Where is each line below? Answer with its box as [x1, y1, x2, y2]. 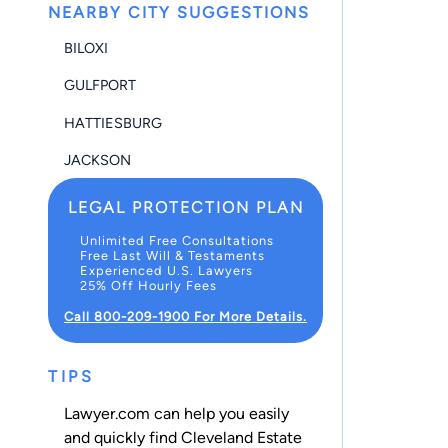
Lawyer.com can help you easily [64, 403, 289, 423]
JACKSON [64, 150, 131, 169]
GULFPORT [64, 76, 136, 95]
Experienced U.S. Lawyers [80, 262, 253, 278]
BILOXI [64, 39, 108, 58]
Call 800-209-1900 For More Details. [64, 308, 307, 324]
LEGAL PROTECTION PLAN [67, 197, 304, 217]
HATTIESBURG [64, 113, 162, 132]
